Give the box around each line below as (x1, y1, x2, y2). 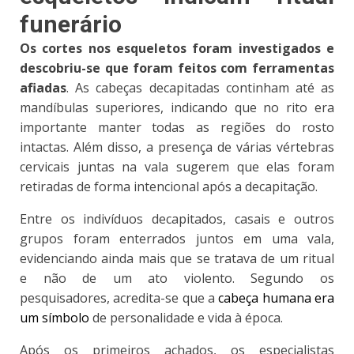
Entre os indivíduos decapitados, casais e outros (20, 210, 334, 228)
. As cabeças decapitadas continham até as (66, 79, 334, 97)
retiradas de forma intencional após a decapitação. (20, 178, 318, 196)
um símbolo (20, 309, 89, 327)
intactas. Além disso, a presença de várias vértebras (20, 138, 334, 156)
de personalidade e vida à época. (89, 309, 286, 327)
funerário (20, 10, 122, 39)
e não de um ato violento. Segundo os (20, 269, 334, 288)
